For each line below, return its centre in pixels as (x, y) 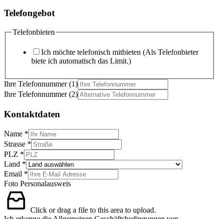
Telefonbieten (34, 32)
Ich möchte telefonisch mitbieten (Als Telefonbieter (120, 52)
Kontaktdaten (32, 114)
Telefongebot (29, 13)
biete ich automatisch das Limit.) (81, 61)
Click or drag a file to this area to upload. (93, 210)
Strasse (16, 144)
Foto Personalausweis (37, 183)
